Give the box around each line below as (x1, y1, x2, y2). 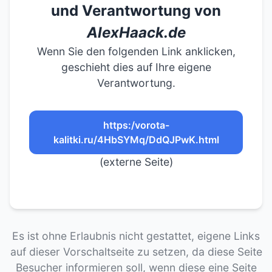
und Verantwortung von (51, 2, 221, 19)
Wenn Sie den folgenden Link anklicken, (36, 45, 236, 58)
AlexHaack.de (86, 24, 186, 41)
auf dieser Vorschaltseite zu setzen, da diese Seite (10, 245, 262, 258)
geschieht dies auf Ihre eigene (61, 61, 211, 73)
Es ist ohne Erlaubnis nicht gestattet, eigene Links (12, 229, 260, 242)
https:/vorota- (103, 119, 169, 131)
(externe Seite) (99, 155, 173, 168)
